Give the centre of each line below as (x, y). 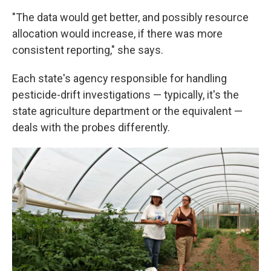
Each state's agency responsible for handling (119, 78)
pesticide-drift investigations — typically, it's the (126, 94)
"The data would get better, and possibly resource (130, 17)
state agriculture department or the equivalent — (127, 111)
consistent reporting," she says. (88, 50)
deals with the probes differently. (91, 127)
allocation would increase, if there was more (117, 33)
